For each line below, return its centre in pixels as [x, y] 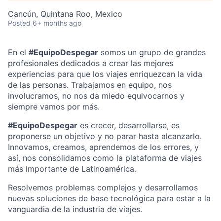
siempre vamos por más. [54, 107]
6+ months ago [57, 23]
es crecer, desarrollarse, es [129, 125]
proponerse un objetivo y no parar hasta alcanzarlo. [105, 136]
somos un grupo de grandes [152, 52]
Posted [19, 23]
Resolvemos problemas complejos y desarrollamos [103, 187]
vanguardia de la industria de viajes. [75, 209]
